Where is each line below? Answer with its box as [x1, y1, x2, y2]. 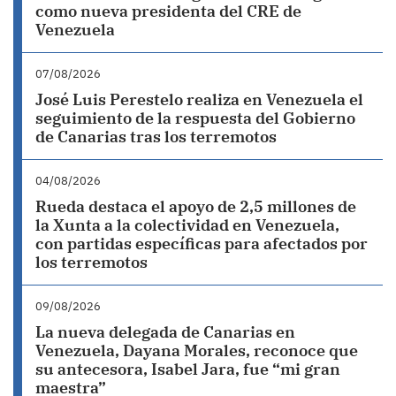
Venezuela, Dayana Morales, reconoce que [35, 340, 358, 362]
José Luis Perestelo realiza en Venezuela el [35, 89, 363, 110]
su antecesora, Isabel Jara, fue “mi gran [35, 359, 340, 380]
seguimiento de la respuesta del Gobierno [35, 108, 355, 129]
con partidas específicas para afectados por [35, 233, 368, 255]
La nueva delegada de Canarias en [35, 322, 295, 343]
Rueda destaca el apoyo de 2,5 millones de [35, 196, 356, 217]
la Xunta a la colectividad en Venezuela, [35, 215, 339, 236]
